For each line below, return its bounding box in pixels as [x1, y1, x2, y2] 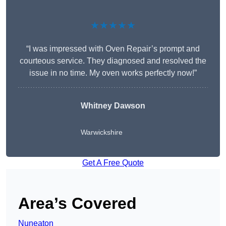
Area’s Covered [18, 194, 137, 213]
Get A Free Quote [82, 158, 144, 167]
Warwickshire [81, 128, 123, 137]
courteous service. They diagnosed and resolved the [20, 56, 206, 66]
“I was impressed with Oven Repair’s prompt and [26, 44, 200, 53]
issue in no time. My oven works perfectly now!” [29, 69, 197, 78]
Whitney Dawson [81, 101, 145, 110]
